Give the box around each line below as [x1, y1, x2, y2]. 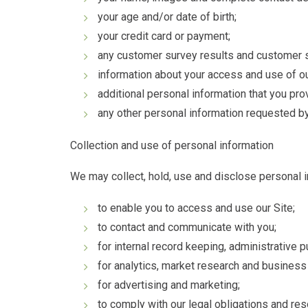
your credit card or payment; [98, 30, 230, 43]
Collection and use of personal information [70, 139, 274, 152]
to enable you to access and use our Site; [98, 201, 295, 214]
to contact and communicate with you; [98, 221, 276, 234]
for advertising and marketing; [98, 278, 240, 291]
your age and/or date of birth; [98, 10, 236, 23]
